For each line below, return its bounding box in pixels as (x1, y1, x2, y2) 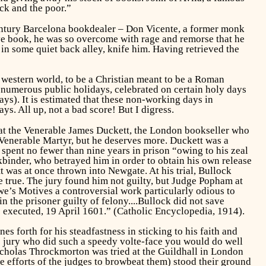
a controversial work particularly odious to (52, 185, 235, 197)
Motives (18, 185, 53, 197)
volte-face (119, 236, 163, 248)
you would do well (162, 236, 243, 248)
